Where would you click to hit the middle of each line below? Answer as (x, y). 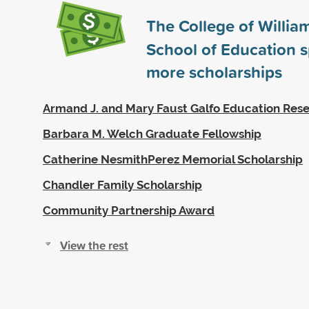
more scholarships (214, 71)
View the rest (94, 245)
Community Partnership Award (129, 210)
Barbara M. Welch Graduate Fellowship (152, 133)
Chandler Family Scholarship (122, 185)
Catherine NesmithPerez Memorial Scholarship (173, 159)
